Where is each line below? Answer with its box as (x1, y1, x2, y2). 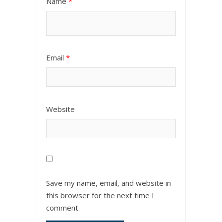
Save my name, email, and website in (46, 178, 171, 188)
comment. (46, 203, 80, 213)
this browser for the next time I (46, 190, 154, 201)
